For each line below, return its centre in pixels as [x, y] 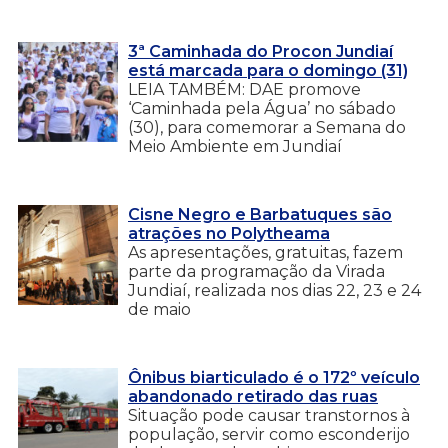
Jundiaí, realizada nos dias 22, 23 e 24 [274, 290]
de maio [159, 309]
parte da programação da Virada [256, 271]
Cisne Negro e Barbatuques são [260, 214]
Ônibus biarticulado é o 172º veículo [274, 377]
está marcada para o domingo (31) [268, 70]
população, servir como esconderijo [269, 434]
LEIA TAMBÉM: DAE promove [244, 89]
